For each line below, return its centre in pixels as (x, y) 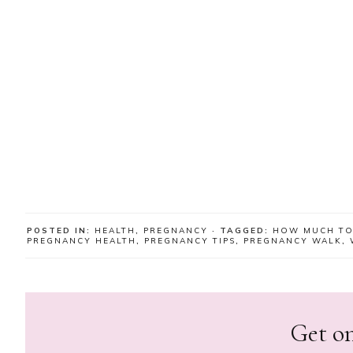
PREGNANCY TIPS (190, 240)
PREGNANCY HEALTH (82, 240)
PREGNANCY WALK (293, 240)
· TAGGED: (242, 230)
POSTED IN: (61, 230)
